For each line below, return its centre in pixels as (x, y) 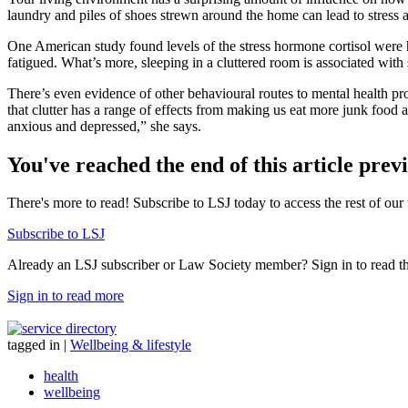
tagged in (34, 345)
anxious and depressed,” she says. (104, 126)
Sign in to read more (66, 296)
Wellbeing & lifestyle (131, 345)
